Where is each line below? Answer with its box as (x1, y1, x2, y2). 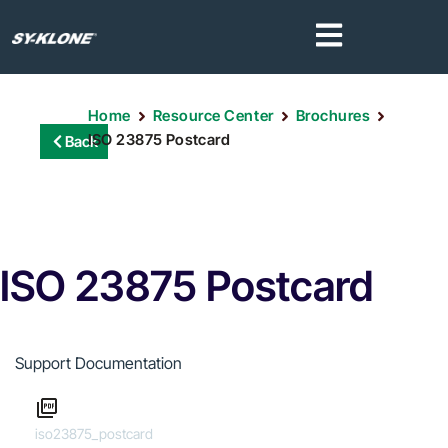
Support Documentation (15, 353, 182, 373)
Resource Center (152, 106, 274, 125)
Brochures (295, 106, 371, 125)
